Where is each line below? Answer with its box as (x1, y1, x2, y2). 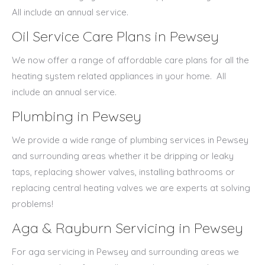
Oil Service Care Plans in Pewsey (12, 27, 219, 45)
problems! (12, 198, 53, 209)
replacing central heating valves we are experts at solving (12, 182, 250, 193)
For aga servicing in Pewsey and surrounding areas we (12, 246, 239, 257)
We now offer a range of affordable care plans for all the (12, 54, 249, 66)
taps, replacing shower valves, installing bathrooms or (12, 166, 235, 177)
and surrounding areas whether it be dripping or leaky (12, 150, 234, 161)
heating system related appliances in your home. (12, 70, 212, 82)
